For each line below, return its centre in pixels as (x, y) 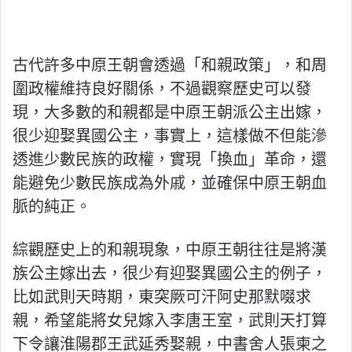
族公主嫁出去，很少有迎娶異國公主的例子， (170, 274)
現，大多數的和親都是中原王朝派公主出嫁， (170, 113)
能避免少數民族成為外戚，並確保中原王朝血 (170, 183)
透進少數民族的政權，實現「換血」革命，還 (170, 160)
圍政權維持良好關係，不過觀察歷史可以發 (162, 89)
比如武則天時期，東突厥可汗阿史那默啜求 (162, 297)
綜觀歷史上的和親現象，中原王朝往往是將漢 (170, 250)
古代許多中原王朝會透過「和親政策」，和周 (170, 66)
